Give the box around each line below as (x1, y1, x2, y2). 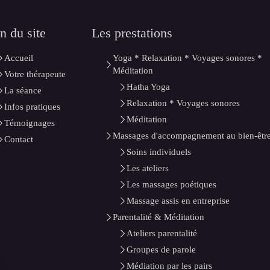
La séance (4, 86, 42, 95)
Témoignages (4, 118, 55, 128)
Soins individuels (127, 147, 191, 157)
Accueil (4, 53, 33, 63)
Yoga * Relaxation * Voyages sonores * (113, 53, 262, 63)
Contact (4, 134, 33, 144)
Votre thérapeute (4, 69, 66, 79)
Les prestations (92, 25, 172, 40)
